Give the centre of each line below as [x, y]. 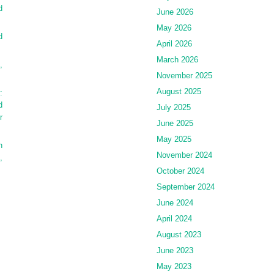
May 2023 [174, 266]
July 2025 [174, 107]
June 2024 [175, 202]
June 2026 [175, 12]
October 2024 [180, 171]
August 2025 [179, 91]
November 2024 [184, 155]
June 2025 [175, 123]
